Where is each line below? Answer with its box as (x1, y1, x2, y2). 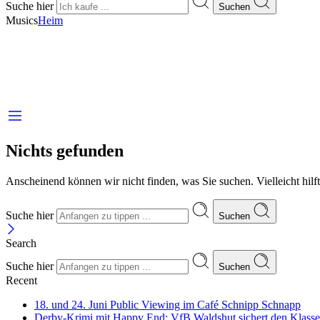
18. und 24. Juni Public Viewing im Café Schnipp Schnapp (34, 298, 301, 311)
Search (6, 236, 36, 249)
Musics (6, 14, 38, 26)
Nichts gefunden (6, 141, 124, 160)
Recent (6, 274, 37, 286)
